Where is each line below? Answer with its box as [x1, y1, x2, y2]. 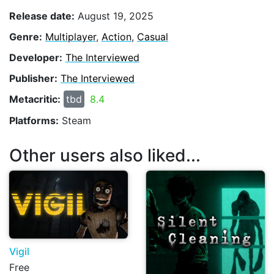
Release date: [9, 9, 75, 22]
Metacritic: [9, 93, 61, 106]
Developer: [9, 51, 62, 64]
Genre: [9, 30, 42, 43]
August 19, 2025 [75, 9, 154, 22]
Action [102, 30, 131, 43]
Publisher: [9, 72, 57, 85]
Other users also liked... [9, 145, 201, 166]
